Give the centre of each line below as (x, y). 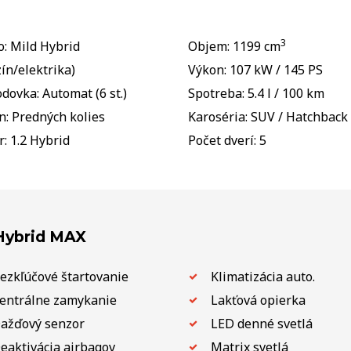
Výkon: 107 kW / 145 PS (255, 69)
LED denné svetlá (261, 323)
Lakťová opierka (258, 300)
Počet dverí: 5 (227, 140)
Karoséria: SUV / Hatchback (268, 116)
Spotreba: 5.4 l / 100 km (256, 93)
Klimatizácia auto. (262, 276)
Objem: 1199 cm (234, 46)
